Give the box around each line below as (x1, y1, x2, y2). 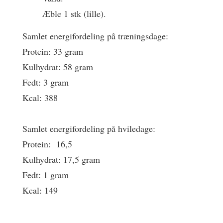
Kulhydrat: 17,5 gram (22, 153, 100, 165)
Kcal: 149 (22, 184, 58, 196)
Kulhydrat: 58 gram (22, 60, 93, 73)
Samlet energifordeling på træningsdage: (22, 29, 168, 42)
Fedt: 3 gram (22, 76, 69, 88)
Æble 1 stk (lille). (42, 7, 106, 19)
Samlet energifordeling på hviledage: (22, 122, 155, 134)
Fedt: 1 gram (22, 169, 69, 181)
